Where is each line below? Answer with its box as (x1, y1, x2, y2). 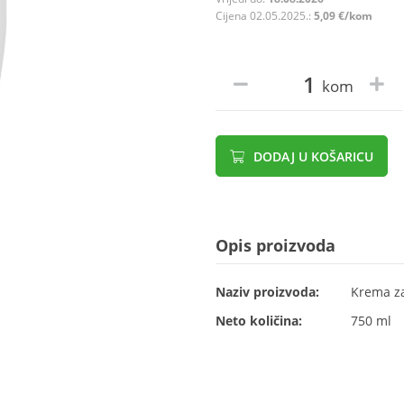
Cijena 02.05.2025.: (216, 8, 314, 23)
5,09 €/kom (314, 8, 372, 23)
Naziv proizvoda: (216, 283, 319, 300)
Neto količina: (216, 312, 302, 329)
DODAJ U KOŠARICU (250, 148, 373, 165)
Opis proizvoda (216, 234, 335, 256)
